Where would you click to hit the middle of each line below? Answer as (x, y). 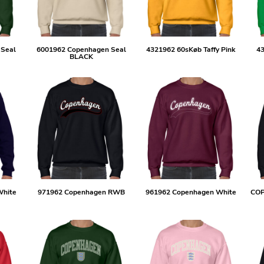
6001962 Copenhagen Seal (81, 50)
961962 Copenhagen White (191, 192)
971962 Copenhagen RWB (81, 192)
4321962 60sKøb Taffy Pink (191, 50)
